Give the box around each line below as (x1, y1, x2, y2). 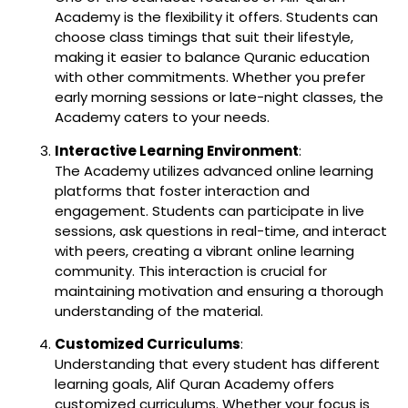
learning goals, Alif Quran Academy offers (55, 374, 334, 394)
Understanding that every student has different (55, 354, 380, 374)
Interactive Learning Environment (55, 140, 299, 160)
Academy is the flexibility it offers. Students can (55, 7, 378, 27)
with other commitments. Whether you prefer (55, 67, 365, 87)
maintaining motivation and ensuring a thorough (55, 280, 383, 301)
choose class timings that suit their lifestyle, (55, 27, 353, 47)
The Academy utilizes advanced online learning (55, 160, 373, 180)
